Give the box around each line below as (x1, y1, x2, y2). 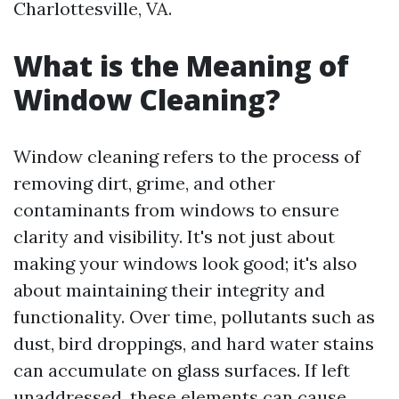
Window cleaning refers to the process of (13, 145, 361, 167)
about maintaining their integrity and (13, 279, 325, 301)
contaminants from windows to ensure (13, 199, 339, 221)
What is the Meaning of (13, 46, 349, 85)
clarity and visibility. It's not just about (13, 225, 335, 248)
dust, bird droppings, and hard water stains (13, 332, 374, 354)
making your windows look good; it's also (13, 252, 357, 274)
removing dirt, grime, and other (13, 172, 275, 194)
